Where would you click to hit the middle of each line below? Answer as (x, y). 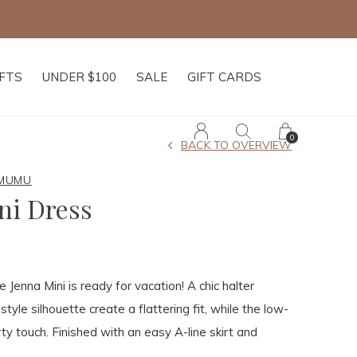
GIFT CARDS (224, 77)
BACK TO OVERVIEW (236, 145)
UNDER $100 (79, 77)
